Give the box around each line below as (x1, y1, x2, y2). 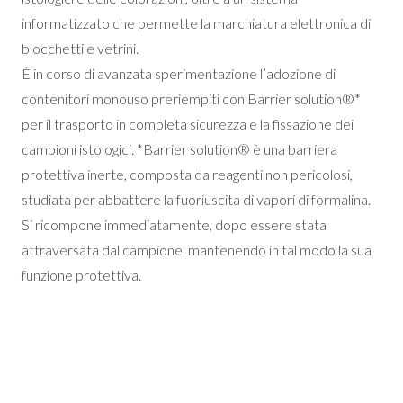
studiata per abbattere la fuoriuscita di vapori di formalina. (22, 191, 371, 208)
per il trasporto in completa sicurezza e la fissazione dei (22, 115, 354, 132)
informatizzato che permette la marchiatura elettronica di (22, 14, 371, 31)
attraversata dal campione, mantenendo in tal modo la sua (22, 241, 372, 258)
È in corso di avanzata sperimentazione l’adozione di (22, 65, 336, 82)
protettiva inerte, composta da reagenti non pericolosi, (22, 166, 353, 183)
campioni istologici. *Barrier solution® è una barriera (22, 140, 337, 157)
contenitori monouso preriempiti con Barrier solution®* (22, 90, 361, 107)
